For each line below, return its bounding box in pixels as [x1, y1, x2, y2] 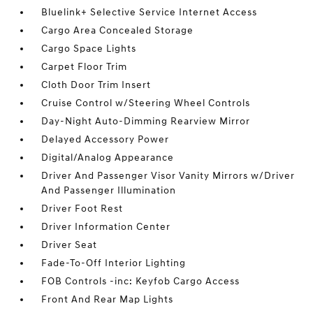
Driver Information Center [41, 221, 171, 233]
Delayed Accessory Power [41, 133, 170, 146]
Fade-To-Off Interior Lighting [41, 257, 187, 270]
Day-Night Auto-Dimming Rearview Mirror [41, 115, 251, 128]
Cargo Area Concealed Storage [41, 24, 194, 37]
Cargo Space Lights [41, 43, 137, 55]
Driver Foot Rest [41, 203, 124, 215]
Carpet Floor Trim [41, 61, 128, 73]
